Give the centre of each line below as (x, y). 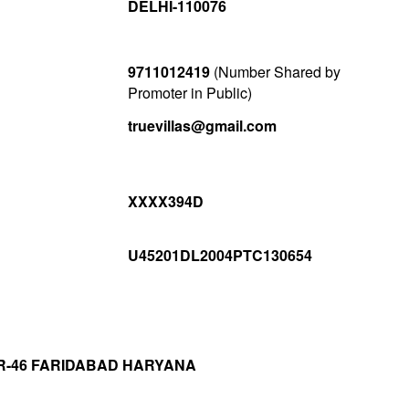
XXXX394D (165, 202)
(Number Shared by (275, 72)
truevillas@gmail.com (202, 126)
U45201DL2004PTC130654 (220, 256)
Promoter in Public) (189, 93)
